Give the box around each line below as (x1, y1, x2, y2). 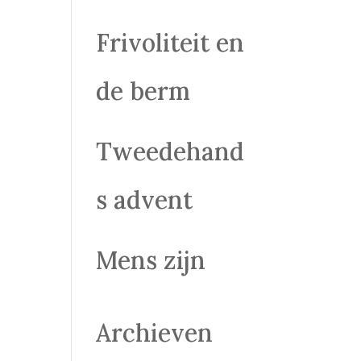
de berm (96, 76, 191, 106)
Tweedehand (96, 136, 245, 167)
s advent (96, 185, 193, 215)
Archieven (96, 317, 214, 348)
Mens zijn (96, 245, 206, 276)
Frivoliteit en (96, 27, 245, 58)
